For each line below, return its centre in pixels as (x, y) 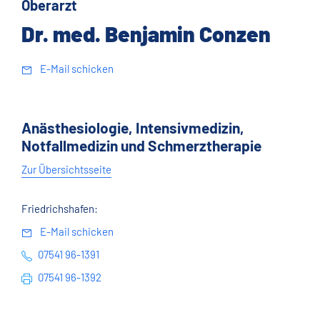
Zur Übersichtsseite (66, 169)
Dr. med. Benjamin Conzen (146, 34)
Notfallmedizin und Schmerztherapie (141, 145)
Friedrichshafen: (60, 209)
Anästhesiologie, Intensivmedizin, (133, 127)
